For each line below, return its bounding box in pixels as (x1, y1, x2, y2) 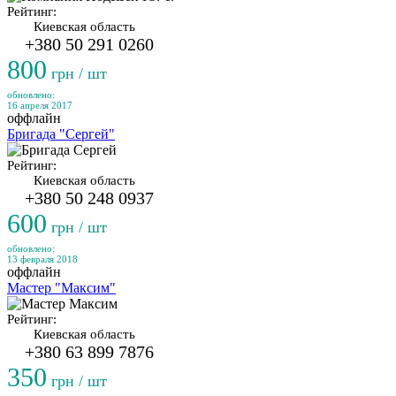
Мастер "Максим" (7, 280, 116, 295)
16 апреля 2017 (7, 100, 72, 110)
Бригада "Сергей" (7, 126, 115, 141)
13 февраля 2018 (7, 254, 78, 264)
